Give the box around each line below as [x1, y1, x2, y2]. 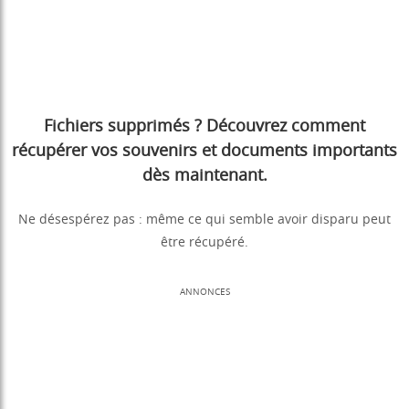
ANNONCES [179, 288, 230, 298]
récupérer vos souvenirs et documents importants [12, 143, 397, 161]
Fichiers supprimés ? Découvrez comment [44, 119, 365, 136]
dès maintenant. [142, 168, 267, 185]
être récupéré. [161, 236, 248, 250]
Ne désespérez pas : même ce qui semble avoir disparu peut [18, 214, 391, 227]
